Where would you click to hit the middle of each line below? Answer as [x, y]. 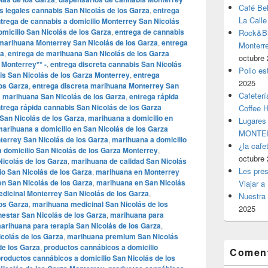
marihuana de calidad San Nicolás [129, 161]
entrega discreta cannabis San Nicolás [116, 64]
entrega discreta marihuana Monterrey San [106, 86]
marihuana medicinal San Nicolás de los [100, 204]
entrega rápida [154, 96]
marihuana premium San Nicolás [123, 236]
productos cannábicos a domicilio [101, 247]
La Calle [253, 20]
